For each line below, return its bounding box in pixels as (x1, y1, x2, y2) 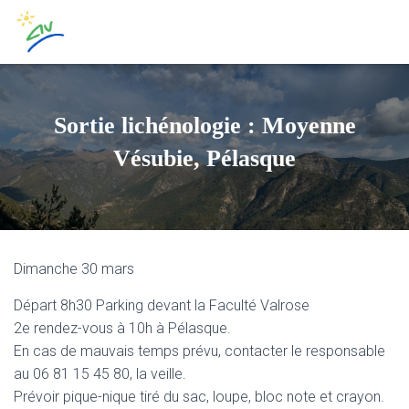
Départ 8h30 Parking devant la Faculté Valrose (14, 297, 309, 314)
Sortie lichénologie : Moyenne (53, 112, 356, 139)
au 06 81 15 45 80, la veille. (14, 365, 186, 383)
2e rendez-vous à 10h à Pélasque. (14, 320, 231, 337)
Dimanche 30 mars (14, 260, 134, 278)
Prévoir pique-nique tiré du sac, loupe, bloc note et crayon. (14, 388, 384, 405)
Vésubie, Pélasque (113, 145, 296, 172)
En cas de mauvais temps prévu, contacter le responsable (14, 342, 385, 360)
